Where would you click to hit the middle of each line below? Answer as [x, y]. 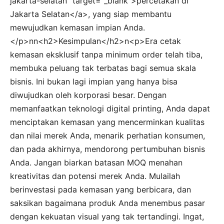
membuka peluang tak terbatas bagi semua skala [103, 68]
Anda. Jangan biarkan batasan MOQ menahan [96, 162]
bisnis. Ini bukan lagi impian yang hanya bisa [94, 81]
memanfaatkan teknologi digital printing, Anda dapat [110, 108]
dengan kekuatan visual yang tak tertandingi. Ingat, [107, 216]
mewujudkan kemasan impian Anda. [77, 27]
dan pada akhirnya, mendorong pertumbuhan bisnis [107, 149]
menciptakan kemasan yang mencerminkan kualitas [107, 122]
